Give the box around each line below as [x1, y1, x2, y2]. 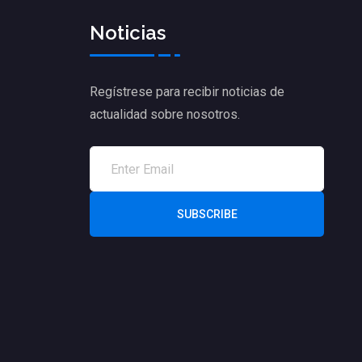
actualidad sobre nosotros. [90, 107, 240, 123]
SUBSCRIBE [176, 208, 238, 221]
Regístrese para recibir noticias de [90, 84, 284, 100]
